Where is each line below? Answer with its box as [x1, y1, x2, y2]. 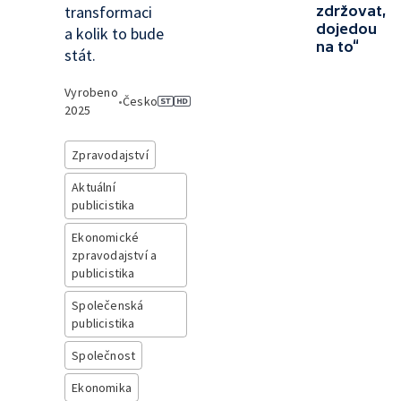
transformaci [64, 2, 153, 22]
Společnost [72, 347, 136, 363]
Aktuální [72, 179, 115, 195]
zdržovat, [316, 3, 387, 19]
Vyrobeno [64, 84, 118, 100]
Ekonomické [72, 229, 140, 245]
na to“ [316, 38, 359, 55]
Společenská [72, 297, 144, 313]
